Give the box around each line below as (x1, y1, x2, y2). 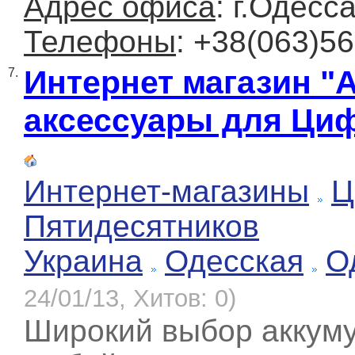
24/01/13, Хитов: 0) (24, 284, 236, 313)
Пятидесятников (24, 209, 259, 244)
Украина (24, 244, 143, 279)
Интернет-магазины (24, 174, 309, 209)
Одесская (165, 244, 303, 279)
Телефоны (24, 25, 176, 59)
